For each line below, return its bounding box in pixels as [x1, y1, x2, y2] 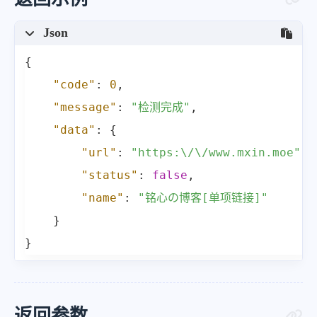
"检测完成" [131, 100, 190, 115]
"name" [81, 191, 124, 205]
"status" [81, 168, 138, 183]
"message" [53, 100, 117, 115]
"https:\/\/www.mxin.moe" [131, 146, 301, 160]
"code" [53, 78, 96, 92]
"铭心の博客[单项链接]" [138, 191, 268, 205]
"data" [53, 123, 96, 137]
